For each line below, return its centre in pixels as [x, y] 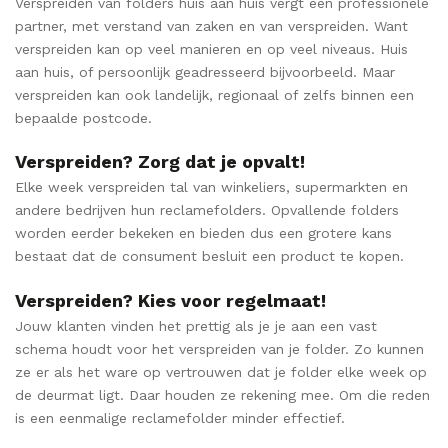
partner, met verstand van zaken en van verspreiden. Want [211, 26]
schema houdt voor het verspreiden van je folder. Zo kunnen [219, 348]
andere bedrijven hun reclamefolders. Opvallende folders [207, 210]
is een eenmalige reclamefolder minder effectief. [180, 417]
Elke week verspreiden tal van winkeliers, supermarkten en [211, 187]
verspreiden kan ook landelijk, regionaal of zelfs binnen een [214, 95]
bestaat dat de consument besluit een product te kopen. [209, 256]
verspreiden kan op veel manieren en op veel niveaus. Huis [211, 49]
